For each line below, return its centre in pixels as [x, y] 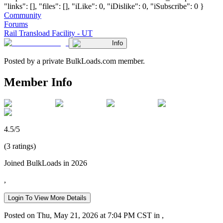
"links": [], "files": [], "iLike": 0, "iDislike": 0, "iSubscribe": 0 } [104, 6]
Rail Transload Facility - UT [48, 33]
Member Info [38, 82]
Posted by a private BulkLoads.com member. [74, 61]
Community [23, 15]
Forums [16, 24]
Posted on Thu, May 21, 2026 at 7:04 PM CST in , [84, 215]
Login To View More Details [47, 198]
